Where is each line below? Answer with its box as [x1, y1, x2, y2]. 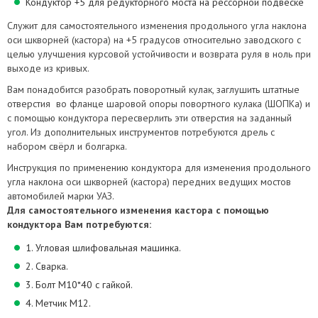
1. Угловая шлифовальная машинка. [26, 241, 181, 254]
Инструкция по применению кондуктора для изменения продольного [7, 161, 311, 174]
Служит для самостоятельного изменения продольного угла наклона [7, 19, 307, 32]
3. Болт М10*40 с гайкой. [26, 278, 133, 291]
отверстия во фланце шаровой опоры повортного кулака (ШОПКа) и [7, 97, 310, 110]
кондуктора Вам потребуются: [7, 218, 151, 231]
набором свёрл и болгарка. [7, 140, 127, 153]
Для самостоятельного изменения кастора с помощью [7, 204, 269, 216]
